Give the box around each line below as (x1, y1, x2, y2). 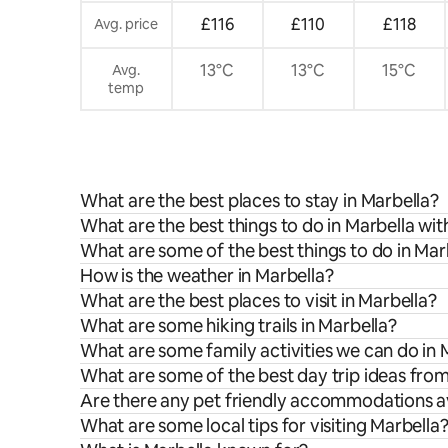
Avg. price (94, 14, 159, 33)
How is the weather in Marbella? (80, 263, 334, 287)
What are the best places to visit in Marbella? (80, 288, 437, 312)
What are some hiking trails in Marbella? (80, 313, 397, 337)
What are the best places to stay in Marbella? (80, 188, 439, 212)
